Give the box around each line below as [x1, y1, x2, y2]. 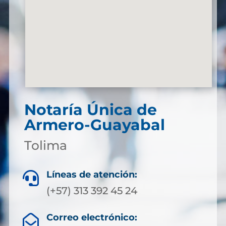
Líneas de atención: [46, 169, 137, 180]
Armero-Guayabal [24, 116, 165, 134]
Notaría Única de [24, 100, 157, 119]
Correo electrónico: [46, 212, 137, 223]
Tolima [24, 138, 67, 153]
